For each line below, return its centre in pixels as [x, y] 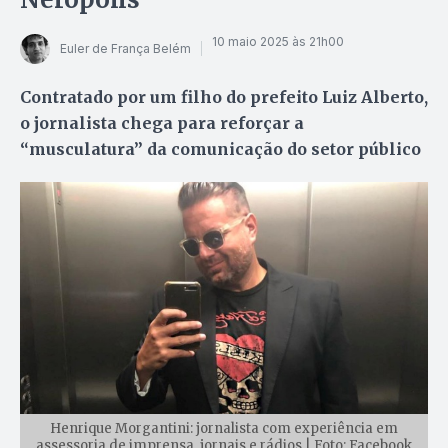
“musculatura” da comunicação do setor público [220, 148]
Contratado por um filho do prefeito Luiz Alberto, [224, 96]
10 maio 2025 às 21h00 [278, 42]
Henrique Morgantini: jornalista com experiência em [224, 429]
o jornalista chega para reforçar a [162, 122]
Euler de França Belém [125, 49]
